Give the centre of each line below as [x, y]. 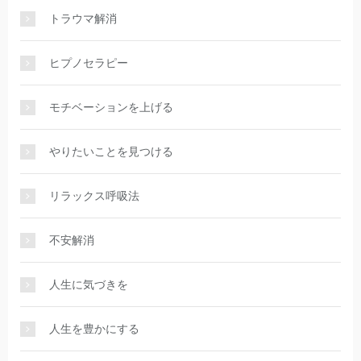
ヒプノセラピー [89, 63]
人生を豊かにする [94, 329]
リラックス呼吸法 [94, 196]
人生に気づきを [89, 285]
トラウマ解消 [83, 19]
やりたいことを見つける [111, 152]
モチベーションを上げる [111, 108]
